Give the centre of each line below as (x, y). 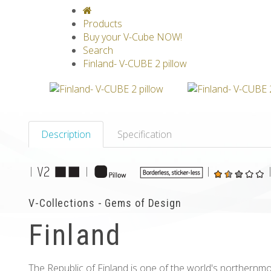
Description (66, 134)
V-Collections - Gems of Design (105, 203)
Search (98, 50)
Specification (145, 134)
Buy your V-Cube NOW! (132, 37)
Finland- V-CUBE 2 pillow (135, 64)
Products (103, 24)
